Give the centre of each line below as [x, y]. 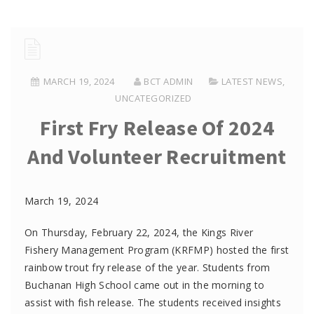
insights [263, 302]
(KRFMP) [191, 250]
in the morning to [224, 285]
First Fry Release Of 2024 [157, 128]
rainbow [45, 267]
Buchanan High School [80, 285]
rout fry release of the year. [136, 267]
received [224, 302]
